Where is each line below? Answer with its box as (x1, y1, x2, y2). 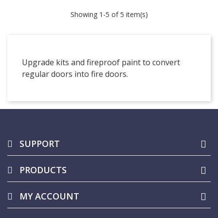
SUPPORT (19, 138, 60, 149)
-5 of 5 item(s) (103, 10, 148, 19)
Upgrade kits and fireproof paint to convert (22, 57, 180, 68)
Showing (70, 10, 99, 19)
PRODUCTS (19, 164, 67, 176)
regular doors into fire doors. (22, 69, 128, 79)
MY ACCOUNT (19, 190, 79, 202)
